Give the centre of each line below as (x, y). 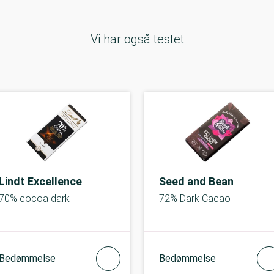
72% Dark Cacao (195, 198)
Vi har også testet (137, 39)
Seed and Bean (196, 181)
